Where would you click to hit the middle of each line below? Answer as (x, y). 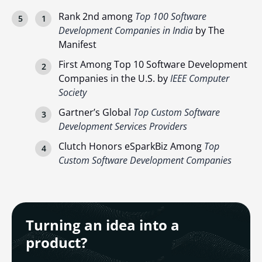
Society (73, 93)
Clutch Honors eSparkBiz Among (131, 146)
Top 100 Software (171, 17)
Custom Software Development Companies (145, 161)
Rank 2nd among (97, 17)
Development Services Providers (123, 127)
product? (56, 243)
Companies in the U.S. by (114, 79)
